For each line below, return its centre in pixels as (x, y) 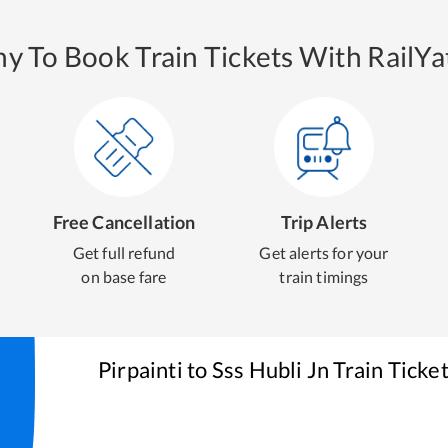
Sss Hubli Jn (270, 369)
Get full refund (124, 252)
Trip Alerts (324, 222)
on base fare (124, 276)
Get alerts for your (324, 252)
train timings (324, 276)
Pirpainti (140, 369)
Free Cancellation (124, 222)
